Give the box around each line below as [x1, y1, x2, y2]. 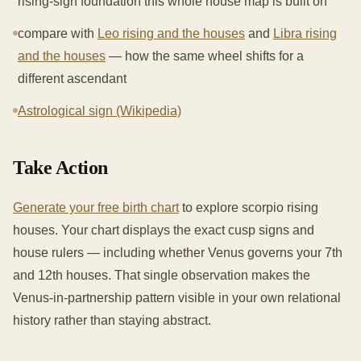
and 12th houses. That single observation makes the [13, 268, 310, 282]
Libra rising [273, 26, 337, 40]
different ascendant [18, 71, 127, 85]
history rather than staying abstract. [13, 313, 211, 327]
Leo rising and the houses [98, 26, 245, 40]
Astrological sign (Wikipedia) [18, 103, 181, 118]
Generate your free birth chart [13, 200, 179, 214]
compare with [18, 26, 98, 40]
